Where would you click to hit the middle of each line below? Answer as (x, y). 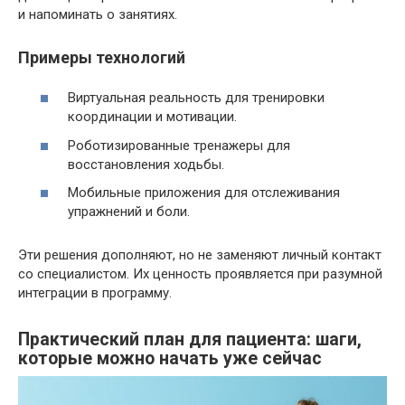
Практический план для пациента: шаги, (190, 339)
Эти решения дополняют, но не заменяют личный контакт (200, 255)
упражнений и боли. (129, 212)
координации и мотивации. (152, 117)
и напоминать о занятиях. (98, 14)
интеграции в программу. (95, 293)
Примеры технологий (102, 57)
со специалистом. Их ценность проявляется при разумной (200, 274)
